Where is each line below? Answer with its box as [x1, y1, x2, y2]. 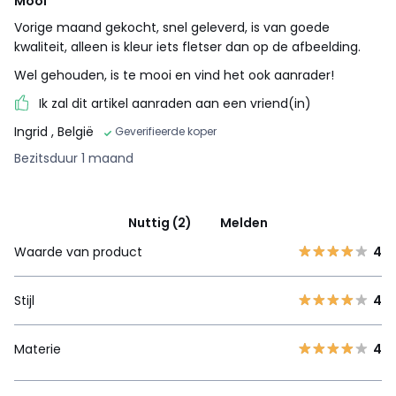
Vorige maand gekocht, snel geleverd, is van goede [14, 18, 330, 36]
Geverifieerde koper [115, 123, 217, 139]
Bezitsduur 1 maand [14, 148, 133, 167]
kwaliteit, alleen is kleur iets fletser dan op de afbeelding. [14, 37, 361, 56]
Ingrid [14, 122, 51, 141]
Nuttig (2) [128, 213, 192, 232]
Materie [14, 339, 61, 358]
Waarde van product [14, 242, 142, 261]
